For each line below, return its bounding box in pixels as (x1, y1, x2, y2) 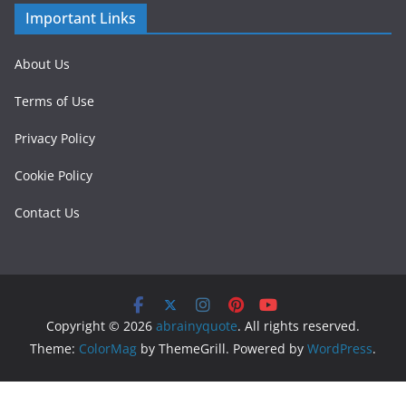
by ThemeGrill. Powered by (137, 340, 307, 357)
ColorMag (79, 340, 137, 357)
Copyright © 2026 (46, 317, 156, 334)
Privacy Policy (14, 130, 95, 147)
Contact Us (14, 204, 80, 221)
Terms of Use (14, 92, 94, 110)
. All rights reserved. (237, 317, 360, 334)
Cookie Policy (14, 167, 92, 184)
